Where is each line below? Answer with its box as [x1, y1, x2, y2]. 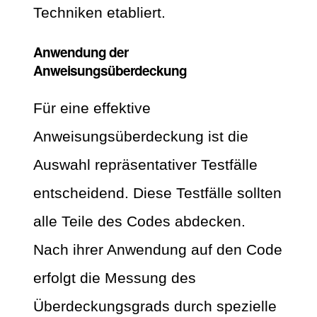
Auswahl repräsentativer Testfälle [33, 156, 258, 173]
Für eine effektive [33, 99, 151, 116]
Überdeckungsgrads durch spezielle [33, 297, 277, 314]
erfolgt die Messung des [33, 269, 196, 286]
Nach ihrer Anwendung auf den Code [33, 241, 282, 258]
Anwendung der [33, 42, 128, 62]
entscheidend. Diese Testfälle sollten [33, 184, 282, 201]
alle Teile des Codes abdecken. [33, 212, 246, 229]
